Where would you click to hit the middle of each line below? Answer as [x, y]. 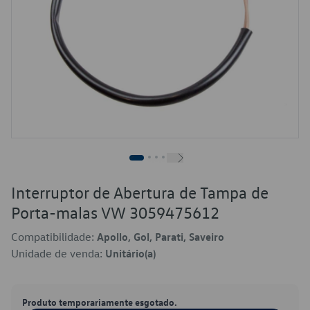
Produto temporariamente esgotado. [100, 302]
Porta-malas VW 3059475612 [115, 212]
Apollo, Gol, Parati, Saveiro [161, 237]
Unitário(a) [130, 253]
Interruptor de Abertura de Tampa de [140, 192]
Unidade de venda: [58, 253]
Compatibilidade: [54, 237]
